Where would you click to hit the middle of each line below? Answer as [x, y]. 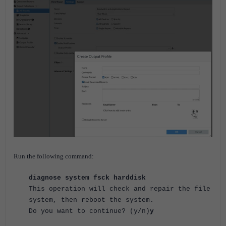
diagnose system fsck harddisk [87, 178]
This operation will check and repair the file [120, 189]
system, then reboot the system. [91, 200]
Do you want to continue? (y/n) [89, 211]
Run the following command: [54, 156]
